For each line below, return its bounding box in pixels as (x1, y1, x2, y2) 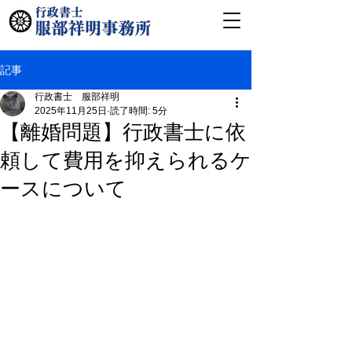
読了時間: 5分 (110, 105, 167, 116)
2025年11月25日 (35, 105, 107, 116)
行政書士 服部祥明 (35, 91, 119, 102)
